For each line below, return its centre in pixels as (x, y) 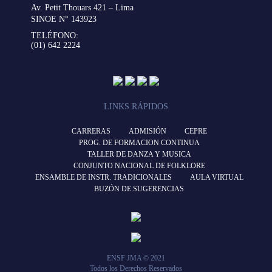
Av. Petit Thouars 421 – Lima (82, 8)
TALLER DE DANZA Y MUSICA (139, 154)
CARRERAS (91, 131)
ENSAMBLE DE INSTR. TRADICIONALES (103, 177)
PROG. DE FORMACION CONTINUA (139, 143)
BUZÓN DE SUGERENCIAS (139, 189)
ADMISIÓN (147, 131)
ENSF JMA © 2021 (136, 258)
